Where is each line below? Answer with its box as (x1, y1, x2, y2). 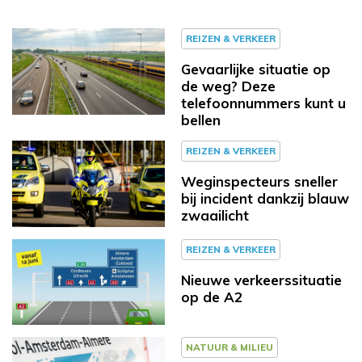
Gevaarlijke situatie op (181, 60, 330, 78)
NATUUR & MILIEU (186, 341, 273, 354)
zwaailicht (181, 206, 249, 224)
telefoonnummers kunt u (181, 94, 346, 112)
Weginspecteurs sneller (181, 172, 338, 190)
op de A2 (181, 288, 242, 305)
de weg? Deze (181, 77, 276, 95)
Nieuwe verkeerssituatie (181, 271, 342, 288)
